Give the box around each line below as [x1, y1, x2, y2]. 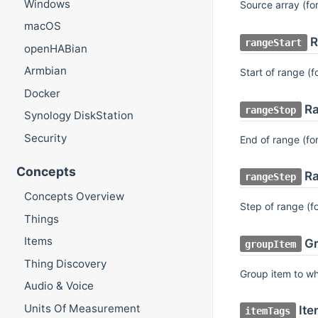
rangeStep [245, 171, 297, 183]
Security [23, 131, 67, 145]
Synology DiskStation [23, 109, 133, 123]
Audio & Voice [23, 279, 94, 293]
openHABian [23, 41, 87, 55]
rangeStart [245, 37, 302, 48]
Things [23, 212, 59, 226]
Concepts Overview [23, 190, 124, 204]
